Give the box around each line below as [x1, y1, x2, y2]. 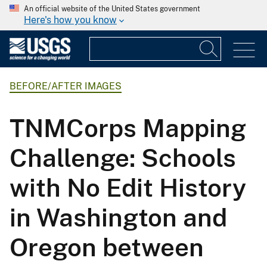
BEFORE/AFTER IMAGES [10, 80, 122, 92]
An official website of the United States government [24, 5, 200, 13]
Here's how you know [24, 14, 117, 26]
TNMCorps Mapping [10, 113, 246, 142]
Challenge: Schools [10, 142, 236, 172]
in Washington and [10, 202, 227, 232]
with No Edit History [10, 172, 246, 202]
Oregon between [10, 232, 204, 262]
